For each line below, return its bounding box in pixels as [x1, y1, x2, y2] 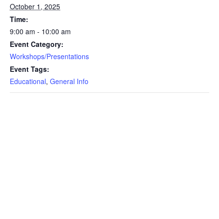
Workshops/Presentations [10, 51, 89, 62]
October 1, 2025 [10, 1, 60, 12]
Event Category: [10, 39, 64, 49]
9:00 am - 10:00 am [10, 26, 71, 37]
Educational [10, 76, 46, 87]
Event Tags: [10, 64, 49, 74]
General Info [50, 76, 88, 87]
